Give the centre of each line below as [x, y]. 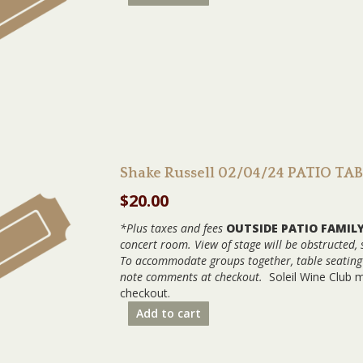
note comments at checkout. [193, 277]
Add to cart [169, 313]
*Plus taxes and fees [171, 228]
